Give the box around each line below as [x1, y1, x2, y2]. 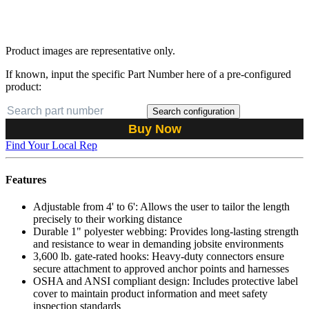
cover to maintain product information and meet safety [33, 287, 268, 299]
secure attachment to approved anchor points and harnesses [33, 262, 289, 275]
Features [6, 173, 46, 186]
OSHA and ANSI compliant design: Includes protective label [33, 275, 298, 287]
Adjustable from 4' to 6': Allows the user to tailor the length [33, 200, 290, 212]
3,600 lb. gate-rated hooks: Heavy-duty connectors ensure [33, 250, 284, 262]
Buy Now [128, 122, 181, 137]
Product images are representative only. [6, 45, 175, 57]
